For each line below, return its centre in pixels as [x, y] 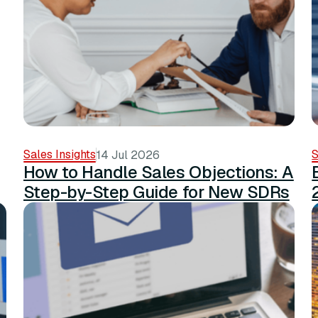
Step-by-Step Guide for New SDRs [156, 192]
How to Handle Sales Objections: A [158, 172]
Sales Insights [59, 154]
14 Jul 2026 [128, 155]
